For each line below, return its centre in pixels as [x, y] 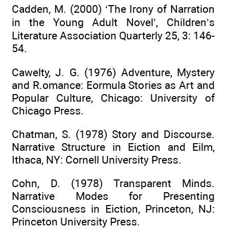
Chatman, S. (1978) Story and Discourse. [113, 134]
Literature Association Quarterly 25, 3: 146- [113, 36]
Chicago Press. [48, 110]
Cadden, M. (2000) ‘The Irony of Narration [113, 9]
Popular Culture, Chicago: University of [113, 98]
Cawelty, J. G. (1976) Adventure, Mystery [113, 72]
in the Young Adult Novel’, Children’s [113, 22]
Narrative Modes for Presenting [113, 196]
